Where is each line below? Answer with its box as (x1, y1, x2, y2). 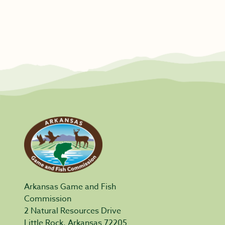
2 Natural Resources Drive (24, 205, 121, 217)
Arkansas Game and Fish (24, 181, 116, 193)
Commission (24, 193, 71, 205)
